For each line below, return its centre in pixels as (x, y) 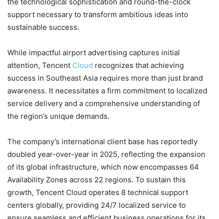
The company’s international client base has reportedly (102, 142)
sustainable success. (43, 27)
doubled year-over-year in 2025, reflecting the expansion (106, 154)
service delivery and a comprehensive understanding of (104, 104)
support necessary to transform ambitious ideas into (98, 15)
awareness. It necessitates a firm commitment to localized (107, 91)
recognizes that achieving (138, 66)
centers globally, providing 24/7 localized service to (97, 205)
